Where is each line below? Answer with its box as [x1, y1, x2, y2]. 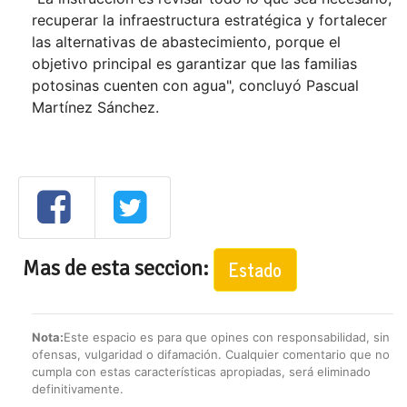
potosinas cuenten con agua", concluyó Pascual [32, 75, 359, 94]
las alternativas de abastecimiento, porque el [32, 32, 341, 51]
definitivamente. [32, 381, 124, 396]
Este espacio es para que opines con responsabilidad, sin [64, 329, 390, 344]
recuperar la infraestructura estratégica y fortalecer [32, 10, 387, 29]
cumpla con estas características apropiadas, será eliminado [32, 363, 371, 379]
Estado [229, 253, 282, 284]
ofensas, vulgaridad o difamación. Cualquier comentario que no [32, 346, 390, 362]
